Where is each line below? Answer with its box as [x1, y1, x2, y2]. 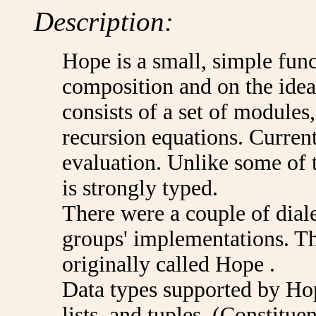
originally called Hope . [62, 252, 275, 276]
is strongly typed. [62, 176, 218, 200]
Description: [34, 6, 174, 37]
